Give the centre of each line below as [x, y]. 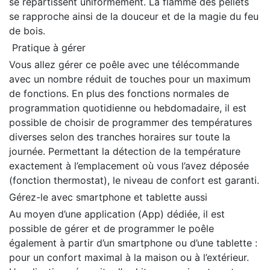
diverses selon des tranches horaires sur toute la [120, 137]
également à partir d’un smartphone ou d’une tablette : [133, 243]
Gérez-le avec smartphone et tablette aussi [108, 197]
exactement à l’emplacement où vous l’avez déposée [129, 166]
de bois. [27, 31]
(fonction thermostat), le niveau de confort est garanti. [134, 180]
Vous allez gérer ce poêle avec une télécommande [124, 64]
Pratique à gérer [47, 48]
